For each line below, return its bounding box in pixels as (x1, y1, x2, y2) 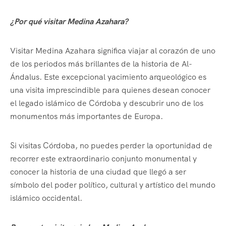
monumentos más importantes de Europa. (10, 111, 163, 122)
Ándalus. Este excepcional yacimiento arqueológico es (10, 72, 206, 83)
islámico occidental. (10, 193, 82, 204)
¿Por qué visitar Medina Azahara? (10, 16, 128, 27)
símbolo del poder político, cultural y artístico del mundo (10, 180, 215, 191)
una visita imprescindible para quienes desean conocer (10, 85, 210, 96)
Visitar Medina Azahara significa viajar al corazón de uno (10, 45, 215, 56)
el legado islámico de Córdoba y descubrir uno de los (10, 98, 203, 109)
